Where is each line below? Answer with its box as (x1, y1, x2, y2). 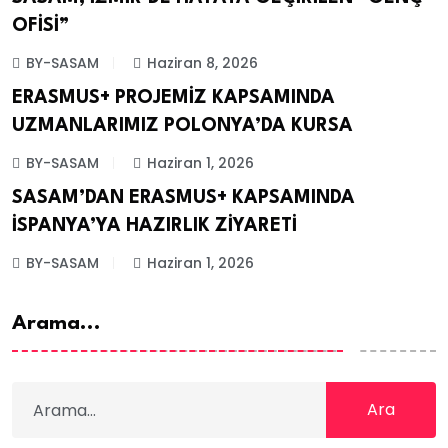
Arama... (12, 314, 101, 335)
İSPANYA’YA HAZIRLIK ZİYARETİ (12, 217, 297, 236)
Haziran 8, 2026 (147, 52, 258, 73)
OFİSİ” (12, 16, 69, 35)
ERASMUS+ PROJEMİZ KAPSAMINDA (12, 88, 335, 107)
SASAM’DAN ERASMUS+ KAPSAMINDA (12, 189, 355, 208)
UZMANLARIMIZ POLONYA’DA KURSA (12, 116, 353, 135)
